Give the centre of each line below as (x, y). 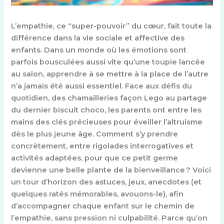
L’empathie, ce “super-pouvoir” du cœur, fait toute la (111, 26)
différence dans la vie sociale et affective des (98, 38)
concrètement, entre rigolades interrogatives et (102, 146)
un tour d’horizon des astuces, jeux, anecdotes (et (106, 182)
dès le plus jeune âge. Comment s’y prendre (95, 134)
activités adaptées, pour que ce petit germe (95, 158)
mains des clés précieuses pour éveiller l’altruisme (107, 122)
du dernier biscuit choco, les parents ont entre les (106, 110)
